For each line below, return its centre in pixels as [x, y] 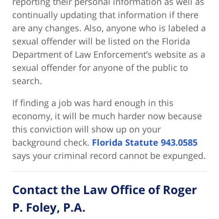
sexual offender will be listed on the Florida [101, 41]
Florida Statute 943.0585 [145, 142]
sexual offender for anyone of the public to [100, 68]
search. [27, 81]
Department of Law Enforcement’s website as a [109, 55]
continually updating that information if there [105, 15]
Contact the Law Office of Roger [105, 190]
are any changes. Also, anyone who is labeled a [109, 28]
